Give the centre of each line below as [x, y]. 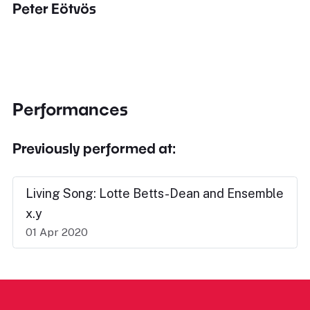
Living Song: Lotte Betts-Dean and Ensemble [155, 193]
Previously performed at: [94, 148]
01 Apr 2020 [57, 232]
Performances [70, 109]
